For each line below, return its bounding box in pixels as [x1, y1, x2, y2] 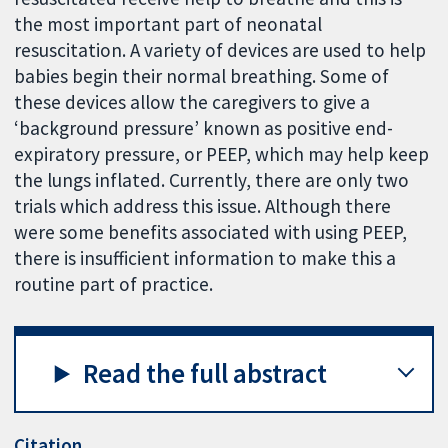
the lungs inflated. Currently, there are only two [14, 168, 410, 193]
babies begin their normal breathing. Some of [14, 64, 390, 89]
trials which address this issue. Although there [14, 194, 392, 219]
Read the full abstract [83, 356, 328, 390]
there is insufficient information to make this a [14, 246, 397, 271]
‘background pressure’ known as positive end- [14, 116, 394, 141]
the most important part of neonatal [14, 12, 323, 37]
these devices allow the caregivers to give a [14, 90, 371, 115]
